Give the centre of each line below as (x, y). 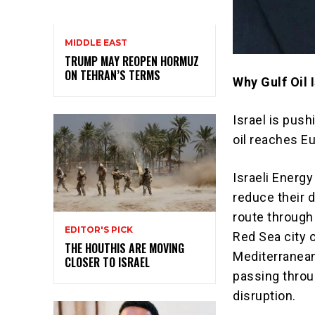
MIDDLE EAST (96, 43)
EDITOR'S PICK (99, 229)
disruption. (264, 296)
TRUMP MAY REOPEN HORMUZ (132, 62)
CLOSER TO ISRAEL (107, 262)
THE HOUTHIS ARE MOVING (124, 248)
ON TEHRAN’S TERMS (112, 76)
